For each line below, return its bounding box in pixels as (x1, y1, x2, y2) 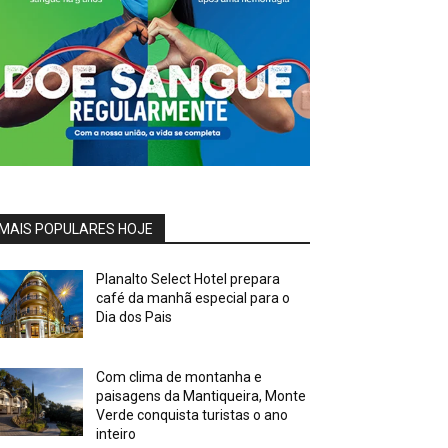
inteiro (96, 426, 137, 443)
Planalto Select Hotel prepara (96, 271, 281, 288)
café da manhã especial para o (96, 290, 291, 307)
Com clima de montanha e (96, 369, 263, 386)
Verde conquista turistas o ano (96, 407, 289, 424)
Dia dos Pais (96, 309, 173, 326)
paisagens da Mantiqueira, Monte (96, 388, 307, 405)
